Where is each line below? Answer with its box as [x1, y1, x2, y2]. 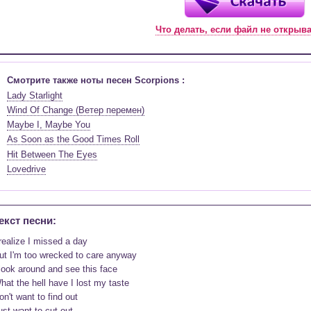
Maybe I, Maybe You [7, 119, 90, 131]
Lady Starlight [7, 90, 62, 101]
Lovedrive [7, 164, 46, 175]
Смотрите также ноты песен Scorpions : [7, 75, 185, 86]
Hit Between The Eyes [7, 149, 97, 160]
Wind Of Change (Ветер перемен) [7, 104, 144, 115]
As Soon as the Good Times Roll [7, 134, 140, 145]
